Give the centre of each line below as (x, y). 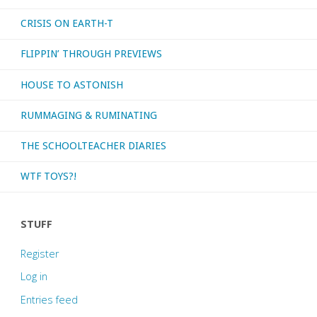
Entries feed (49, 299)
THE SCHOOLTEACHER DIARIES (93, 146)
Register (39, 254)
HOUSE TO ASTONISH (71, 85)
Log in (34, 277)
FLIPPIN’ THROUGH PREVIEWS (91, 54)
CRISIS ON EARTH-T (67, 24)
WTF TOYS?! (48, 177)
